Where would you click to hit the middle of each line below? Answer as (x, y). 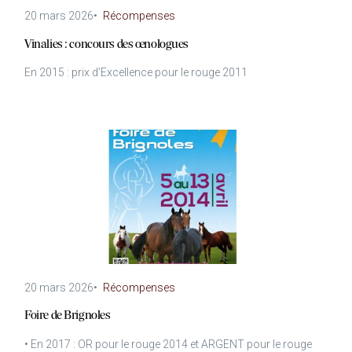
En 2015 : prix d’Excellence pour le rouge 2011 (136, 72)
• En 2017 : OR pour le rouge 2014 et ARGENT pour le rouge (169, 344)
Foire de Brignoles (68, 316)
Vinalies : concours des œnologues (106, 44)
